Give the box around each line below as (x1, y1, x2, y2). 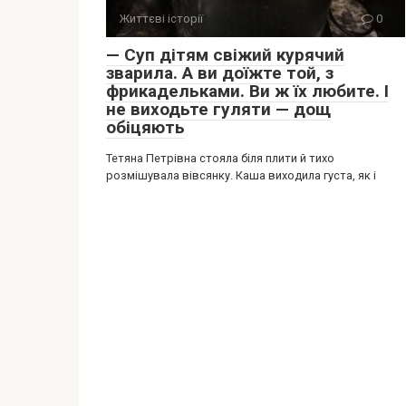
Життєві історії (120, 12, 203, 25)
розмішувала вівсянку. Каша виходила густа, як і (106, 169, 376, 182)
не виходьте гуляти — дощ (106, 99, 331, 120)
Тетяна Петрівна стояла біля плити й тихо (106, 151, 334, 165)
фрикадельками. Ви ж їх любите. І (106, 81, 389, 101)
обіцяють (106, 117, 185, 138)
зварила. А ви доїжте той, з (106, 63, 333, 83)
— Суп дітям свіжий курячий (106, 44, 344, 65)
